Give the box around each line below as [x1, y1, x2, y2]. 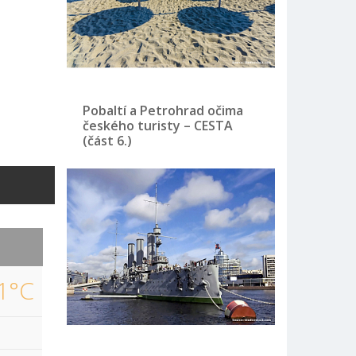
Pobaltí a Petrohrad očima [82, 101, 243, 119]
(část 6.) [82, 131, 132, 149]
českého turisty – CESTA [82, 116, 233, 134]
